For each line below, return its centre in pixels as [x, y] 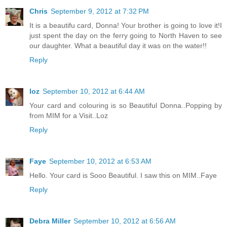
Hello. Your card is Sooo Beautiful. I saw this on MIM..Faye [123, 175]
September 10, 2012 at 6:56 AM [125, 221]
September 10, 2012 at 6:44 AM [94, 91]
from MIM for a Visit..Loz [69, 115]
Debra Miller [50, 221]
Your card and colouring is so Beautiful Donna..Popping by [126, 105]
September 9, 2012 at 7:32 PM [100, 11]
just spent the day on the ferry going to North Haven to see [126, 35]
